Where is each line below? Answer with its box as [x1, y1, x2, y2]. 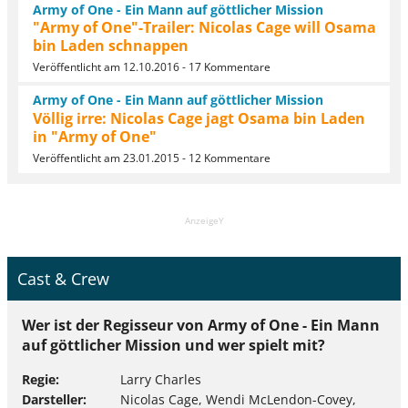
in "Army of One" [33, 127, 157, 148]
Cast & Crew [17, 267, 110, 290]
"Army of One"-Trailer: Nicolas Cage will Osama [33, 17, 376, 38]
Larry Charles [120, 370, 201, 388]
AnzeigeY [184, 214, 224, 228]
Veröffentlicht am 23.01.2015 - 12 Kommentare [33, 150, 270, 167]
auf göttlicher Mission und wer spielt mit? [22, 334, 325, 355]
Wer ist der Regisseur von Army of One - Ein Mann [22, 314, 380, 335]
